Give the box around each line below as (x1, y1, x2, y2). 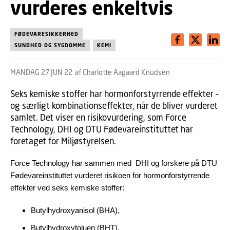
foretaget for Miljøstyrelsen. (10, 136, 118, 146)
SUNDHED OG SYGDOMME (14, 42, 86, 48)
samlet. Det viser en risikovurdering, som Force (10, 112, 186, 123)
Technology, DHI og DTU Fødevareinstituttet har (10, 124, 193, 135)
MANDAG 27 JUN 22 (10, 68, 72, 76)
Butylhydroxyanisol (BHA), (31, 206, 122, 215)
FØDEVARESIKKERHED (14, 31, 79, 37)
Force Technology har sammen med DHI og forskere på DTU (10, 159, 217, 167)
